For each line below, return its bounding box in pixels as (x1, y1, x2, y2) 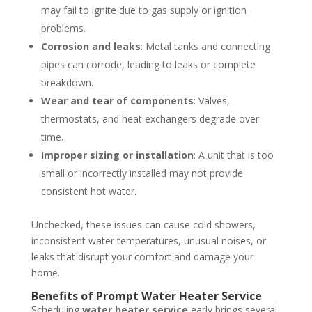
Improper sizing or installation (40, 148, 194, 162)
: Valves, (193, 94, 230, 108)
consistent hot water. (40, 185, 136, 198)
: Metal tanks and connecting (140, 40, 270, 54)
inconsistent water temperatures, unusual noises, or (31, 234, 266, 248)
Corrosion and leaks (40, 40, 141, 54)
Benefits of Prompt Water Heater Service (31, 288, 262, 304)
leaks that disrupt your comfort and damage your (31, 250, 253, 264)
